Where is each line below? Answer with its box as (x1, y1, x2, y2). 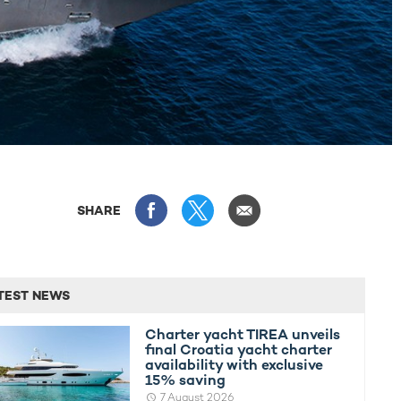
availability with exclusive (145, 354, 324, 374)
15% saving (145, 370, 226, 389)
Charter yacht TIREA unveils (145, 324, 341, 344)
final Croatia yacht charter (145, 339, 333, 359)
